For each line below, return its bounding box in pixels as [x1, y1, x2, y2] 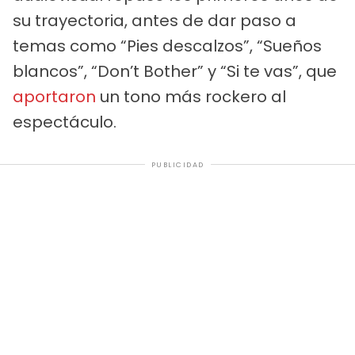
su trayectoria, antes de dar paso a [13, 9, 296, 32]
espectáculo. [13, 110, 116, 133]
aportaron [13, 85, 96, 108]
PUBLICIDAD [151, 159, 204, 170]
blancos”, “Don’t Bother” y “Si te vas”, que [13, 59, 337, 82]
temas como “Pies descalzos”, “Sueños [13, 34, 322, 57]
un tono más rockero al [96, 85, 286, 108]
